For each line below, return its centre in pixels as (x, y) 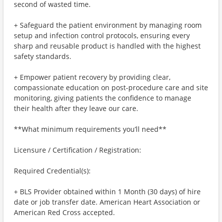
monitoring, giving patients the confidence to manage (103, 98)
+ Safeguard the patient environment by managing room (108, 25)
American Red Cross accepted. (64, 212)
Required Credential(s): (52, 171)
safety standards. (43, 56)
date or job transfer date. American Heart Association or (107, 202)
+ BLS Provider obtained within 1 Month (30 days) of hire (107, 192)
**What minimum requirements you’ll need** (90, 129)
